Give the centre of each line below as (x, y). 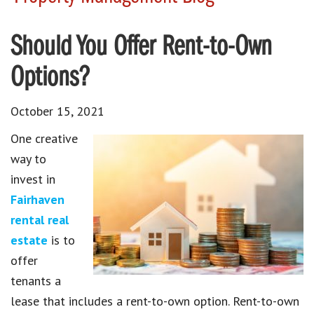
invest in (33, 179)
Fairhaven (37, 199)
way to (28, 158)
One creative (44, 138)
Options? (50, 78)
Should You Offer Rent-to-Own (141, 47)
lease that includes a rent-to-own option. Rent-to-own (155, 301)
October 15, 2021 (57, 111)
